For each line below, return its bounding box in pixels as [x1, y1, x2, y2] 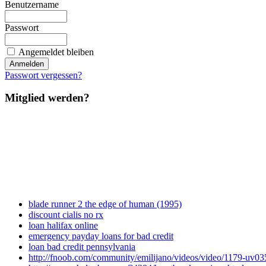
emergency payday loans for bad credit [28, 231, 173, 242]
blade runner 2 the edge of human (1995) [28, 199, 182, 210]
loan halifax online [28, 220, 98, 231]
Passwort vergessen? [5, 69, 82, 80]
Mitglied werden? [5, 91, 90, 104]
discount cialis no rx [28, 210, 103, 220]
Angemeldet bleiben [18, 46, 94, 57]
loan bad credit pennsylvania [28, 242, 135, 252]
